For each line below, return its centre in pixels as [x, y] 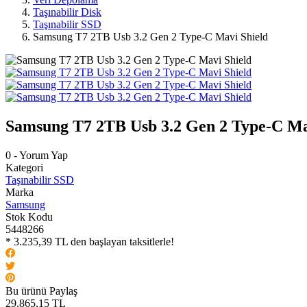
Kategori [24, 167]
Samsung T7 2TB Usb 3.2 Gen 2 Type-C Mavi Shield [150, 37]
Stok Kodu [29, 217]
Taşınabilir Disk [67, 12]
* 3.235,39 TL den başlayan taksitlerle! [90, 241]
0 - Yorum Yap [37, 155]
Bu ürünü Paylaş [41, 291]
